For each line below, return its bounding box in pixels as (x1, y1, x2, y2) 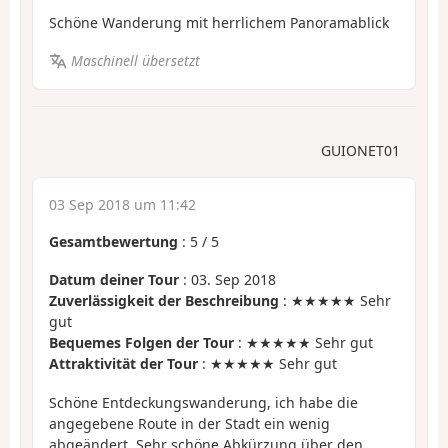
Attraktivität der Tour (49, 354, 198, 374)
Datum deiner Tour (49, 270, 179, 290)
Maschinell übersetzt (70, 51, 200, 71)
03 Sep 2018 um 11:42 (49, 194, 196, 214)
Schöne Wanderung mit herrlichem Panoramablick (49, 12, 389, 32)
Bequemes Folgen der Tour (49, 333, 234, 353)
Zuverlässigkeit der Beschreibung (49, 291, 279, 311)
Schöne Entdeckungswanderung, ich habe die (49, 392, 358, 412)
